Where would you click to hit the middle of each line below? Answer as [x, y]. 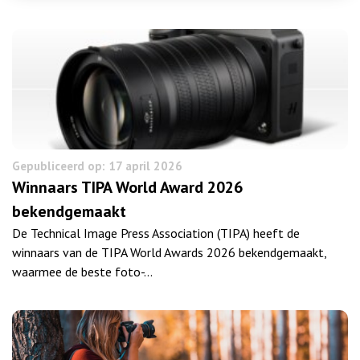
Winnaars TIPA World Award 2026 [127, 187]
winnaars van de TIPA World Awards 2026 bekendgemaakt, [169, 252]
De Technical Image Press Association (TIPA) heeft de [156, 233]
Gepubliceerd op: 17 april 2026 [97, 166]
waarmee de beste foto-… [82, 271]
